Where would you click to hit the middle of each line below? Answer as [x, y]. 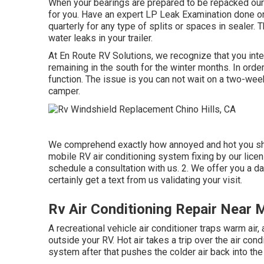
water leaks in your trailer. [100, 38]
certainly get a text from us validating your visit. [145, 180]
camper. [64, 91]
